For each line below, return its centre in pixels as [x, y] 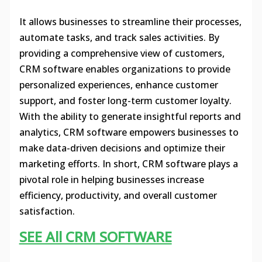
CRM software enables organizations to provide [125, 69]
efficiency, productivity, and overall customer [118, 196]
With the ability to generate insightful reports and [130, 117]
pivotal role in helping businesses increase [111, 180]
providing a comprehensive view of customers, [122, 54]
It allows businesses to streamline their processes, [130, 22]
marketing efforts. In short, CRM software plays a [128, 164]
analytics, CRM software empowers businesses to [129, 132]
